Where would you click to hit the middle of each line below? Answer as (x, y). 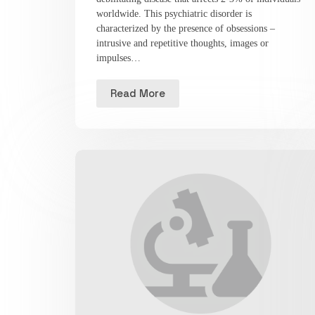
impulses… (119, 58)
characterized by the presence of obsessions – (186, 28)
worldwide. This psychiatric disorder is (174, 13)
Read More (138, 94)
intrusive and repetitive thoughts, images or (183, 43)
